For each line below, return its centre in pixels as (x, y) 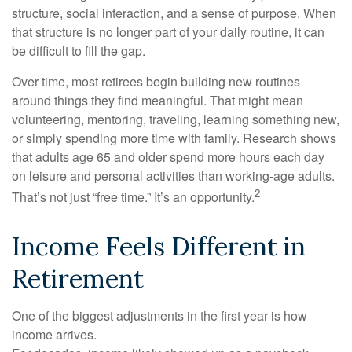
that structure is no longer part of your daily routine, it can (168, 31)
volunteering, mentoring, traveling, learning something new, (176, 119)
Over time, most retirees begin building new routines (156, 81)
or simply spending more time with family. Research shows (174, 137)
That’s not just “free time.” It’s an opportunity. (133, 196)
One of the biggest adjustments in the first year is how (159, 315)
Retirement (78, 278)
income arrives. (54, 334)
